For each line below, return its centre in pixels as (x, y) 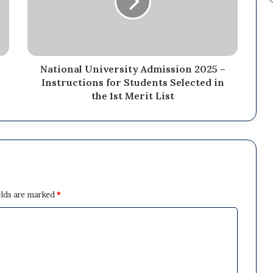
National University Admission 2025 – (133, 69)
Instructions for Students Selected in (133, 82)
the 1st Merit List (133, 95)
